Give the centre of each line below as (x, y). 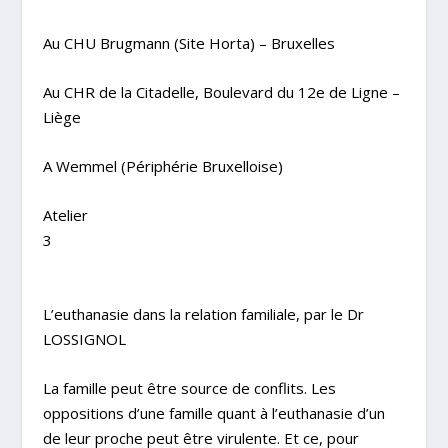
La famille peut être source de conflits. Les (189, 387)
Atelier (65, 214)
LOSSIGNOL (84, 338)
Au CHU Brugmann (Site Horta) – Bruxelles (188, 42)
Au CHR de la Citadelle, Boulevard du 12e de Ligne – (221, 91)
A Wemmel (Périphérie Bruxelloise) (162, 165)
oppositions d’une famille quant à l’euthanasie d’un (213, 412)
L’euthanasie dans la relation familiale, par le (194, 313)
